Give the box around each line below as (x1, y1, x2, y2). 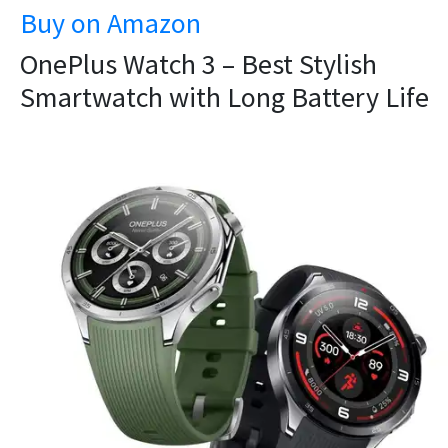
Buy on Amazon (20, 4, 201, 41)
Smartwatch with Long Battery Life (20, 78, 429, 115)
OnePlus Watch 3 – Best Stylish (20, 45, 377, 82)
